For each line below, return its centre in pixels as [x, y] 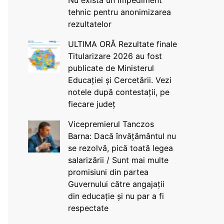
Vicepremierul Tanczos [111, 124]
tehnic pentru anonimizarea [119, 12]
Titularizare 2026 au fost [115, 56]
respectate [88, 208]
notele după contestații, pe [118, 92]
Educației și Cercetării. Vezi [119, 80]
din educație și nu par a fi [116, 196]
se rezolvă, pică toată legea [120, 148]
